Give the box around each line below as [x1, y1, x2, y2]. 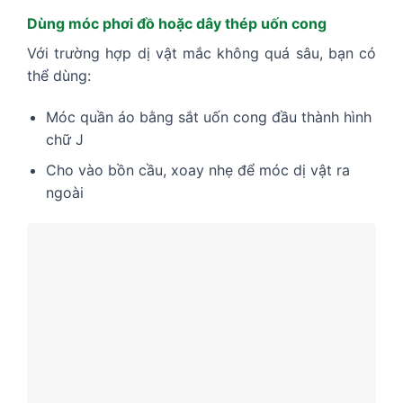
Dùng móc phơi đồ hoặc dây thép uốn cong [27, 14, 327, 32]
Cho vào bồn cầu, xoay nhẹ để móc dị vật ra [45, 161, 350, 180]
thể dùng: [27, 67, 91, 85]
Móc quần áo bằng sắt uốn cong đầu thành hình [45, 107, 372, 126]
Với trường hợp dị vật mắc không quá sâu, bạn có [27, 44, 376, 62]
